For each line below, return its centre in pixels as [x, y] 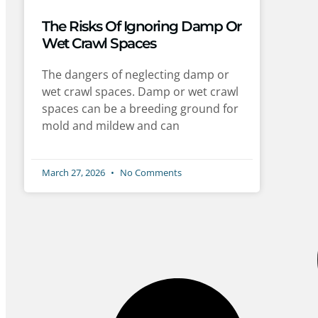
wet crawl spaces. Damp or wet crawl [140, 91]
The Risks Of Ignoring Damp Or [142, 26]
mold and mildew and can [111, 125]
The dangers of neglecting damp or [136, 74]
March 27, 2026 [75, 172]
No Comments [150, 172]
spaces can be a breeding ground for [140, 108]
